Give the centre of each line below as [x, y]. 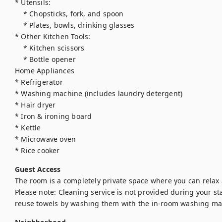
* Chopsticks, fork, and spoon [19, 14]
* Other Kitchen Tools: [53, 36]
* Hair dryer [35, 105]
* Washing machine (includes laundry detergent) [99, 93]
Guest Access [38, 169]
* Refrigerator [39, 82]
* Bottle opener [19, 59]
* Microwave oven [46, 139]
